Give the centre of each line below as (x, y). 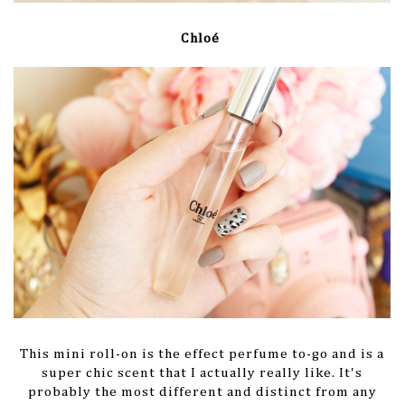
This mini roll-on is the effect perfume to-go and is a (202, 354)
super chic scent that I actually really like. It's (202, 373)
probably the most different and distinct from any (202, 392)
